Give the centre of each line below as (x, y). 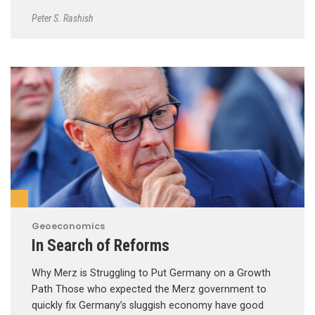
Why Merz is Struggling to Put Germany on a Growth (151, 273)
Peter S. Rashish (63, 18)
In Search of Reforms (101, 245)
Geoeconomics (68, 226)
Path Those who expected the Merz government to (149, 289)
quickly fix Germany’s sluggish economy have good (148, 305)
